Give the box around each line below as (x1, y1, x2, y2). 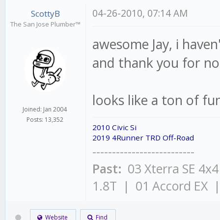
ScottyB (30, 8, 60, 19)
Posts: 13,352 (26, 115, 63, 124)
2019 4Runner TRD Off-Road (92, 133, 194, 142)
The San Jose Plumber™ (10, 20, 81, 28)
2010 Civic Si (92, 122, 137, 132)
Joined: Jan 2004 (23, 105, 67, 113)
